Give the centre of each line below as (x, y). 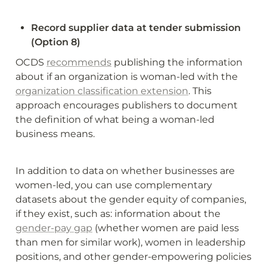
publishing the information (177, 62)
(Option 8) (56, 42)
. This (200, 91)
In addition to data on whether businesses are (125, 170)
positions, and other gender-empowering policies (133, 256)
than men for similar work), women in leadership (131, 242)
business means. (55, 133)
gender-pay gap (54, 228)
